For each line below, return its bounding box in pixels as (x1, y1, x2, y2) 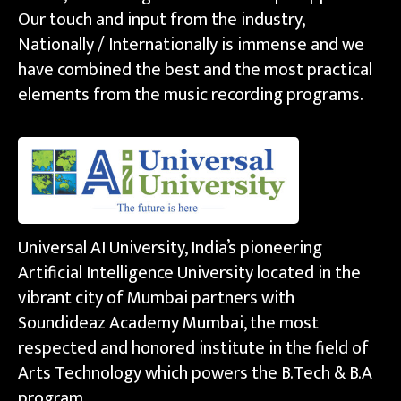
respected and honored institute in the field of (18, 333, 369, 363)
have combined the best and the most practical (18, 54, 372, 85)
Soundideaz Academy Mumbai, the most (18, 308, 319, 338)
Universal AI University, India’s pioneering (18, 233, 322, 263)
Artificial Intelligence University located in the (18, 258, 361, 288)
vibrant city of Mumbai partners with (18, 283, 294, 313)
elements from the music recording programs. (18, 79, 363, 110)
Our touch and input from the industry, (18, 4, 304, 35)
